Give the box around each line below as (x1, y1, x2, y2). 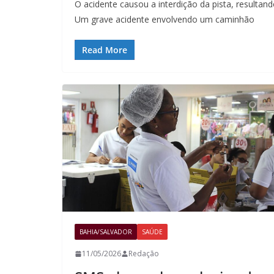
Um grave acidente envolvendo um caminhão (75, 13, 254, 25)
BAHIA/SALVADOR (80, 228, 132, 237)
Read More (82, 44, 127, 56)
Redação (128, 248, 159, 259)
